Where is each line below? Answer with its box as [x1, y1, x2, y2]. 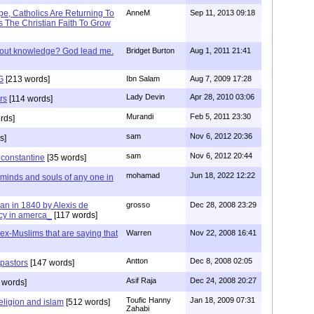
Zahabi [126, 304, 149, 313]
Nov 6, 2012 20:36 [190, 132, 252, 140]
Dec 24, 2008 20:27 [190, 276, 257, 285]
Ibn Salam [126, 74, 160, 83]
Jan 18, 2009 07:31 [190, 296, 255, 304]
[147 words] [28, 258, 74, 268]
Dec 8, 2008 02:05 [190, 257, 252, 265]
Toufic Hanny [126, 296, 171, 304]
